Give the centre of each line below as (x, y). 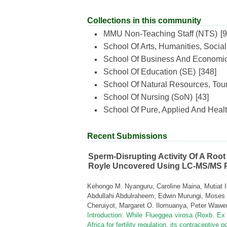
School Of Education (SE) (149, 72)
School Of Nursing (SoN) (148, 97)
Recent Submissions (127, 136)
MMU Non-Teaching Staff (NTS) (160, 34)
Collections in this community (144, 21)
